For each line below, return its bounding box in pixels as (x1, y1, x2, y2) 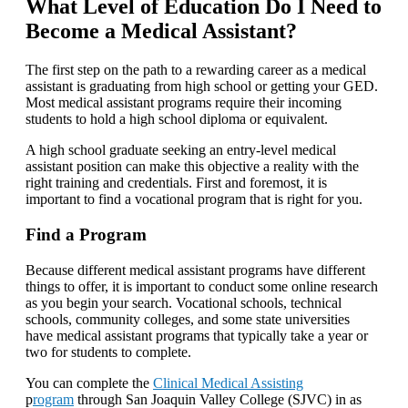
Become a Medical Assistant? (25, 19, 297, 44)
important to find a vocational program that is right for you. (25, 191, 362, 208)
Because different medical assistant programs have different (25, 261, 365, 278)
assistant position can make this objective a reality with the (25, 158, 359, 175)
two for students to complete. (25, 343, 191, 360)
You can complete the (25, 374, 153, 391)
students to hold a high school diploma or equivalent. (25, 111, 328, 127)
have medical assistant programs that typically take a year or (25, 327, 368, 343)
